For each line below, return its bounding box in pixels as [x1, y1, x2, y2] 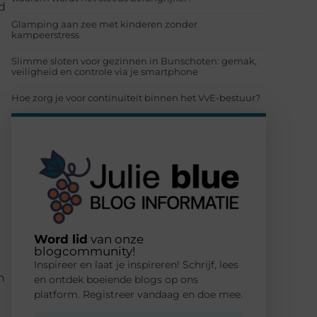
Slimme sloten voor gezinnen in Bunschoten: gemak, [11, 55, 257, 67]
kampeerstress [11, 29, 79, 41]
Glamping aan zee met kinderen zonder [11, 18, 197, 30]
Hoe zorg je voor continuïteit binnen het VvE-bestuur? [11, 92, 260, 104]
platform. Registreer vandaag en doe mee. [34, 287, 243, 301]
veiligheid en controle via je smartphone [11, 66, 198, 78]
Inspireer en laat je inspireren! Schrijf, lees [34, 258, 238, 271]
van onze [88, 231, 144, 246]
